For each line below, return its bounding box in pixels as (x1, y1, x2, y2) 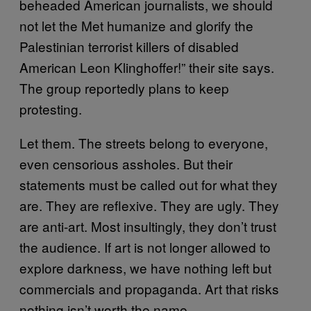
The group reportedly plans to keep (19, 78, 229, 97)
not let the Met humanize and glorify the (19, 16, 253, 35)
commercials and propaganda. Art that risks (19, 279, 279, 298)
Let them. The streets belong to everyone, (19, 133, 268, 152)
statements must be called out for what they (19, 175, 278, 194)
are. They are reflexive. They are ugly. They (19, 196, 279, 215)
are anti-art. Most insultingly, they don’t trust (19, 217, 276, 235)
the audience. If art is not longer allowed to (19, 237, 271, 256)
